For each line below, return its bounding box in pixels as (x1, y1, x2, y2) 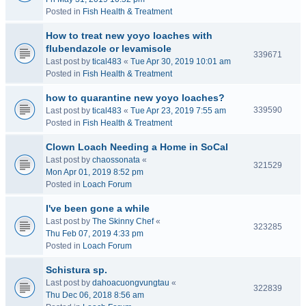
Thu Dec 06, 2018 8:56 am (46, 290, 144, 300)
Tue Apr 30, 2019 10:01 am (130, 57, 231, 66)
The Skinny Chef (92, 217, 154, 226)
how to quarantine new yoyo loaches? (46, 92, 225, 103)
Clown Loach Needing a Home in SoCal (46, 141, 228, 152)
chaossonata (92, 155, 140, 165)
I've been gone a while (46, 203, 150, 214)
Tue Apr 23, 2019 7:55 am (130, 106, 226, 115)
